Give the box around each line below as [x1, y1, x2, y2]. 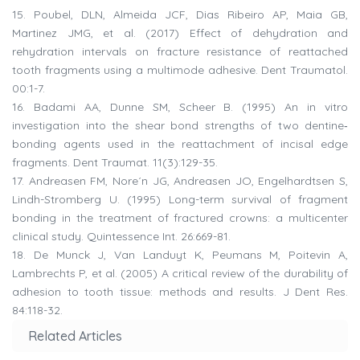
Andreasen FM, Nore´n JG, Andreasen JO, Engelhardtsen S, [28, 174, 348, 189]
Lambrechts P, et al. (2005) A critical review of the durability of [12, 266, 348, 281]
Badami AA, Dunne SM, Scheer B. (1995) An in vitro [33, 100, 349, 115]
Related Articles [28, 328, 122, 345]
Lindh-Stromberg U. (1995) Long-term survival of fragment [12, 192, 348, 207]
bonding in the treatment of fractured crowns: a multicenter [12, 211, 348, 226]
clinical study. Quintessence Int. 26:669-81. [12, 229, 231, 244]
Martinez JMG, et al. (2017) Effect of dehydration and [12, 26, 348, 41]
